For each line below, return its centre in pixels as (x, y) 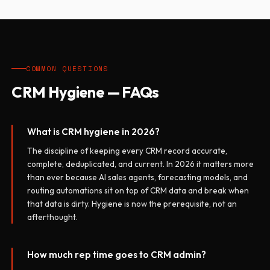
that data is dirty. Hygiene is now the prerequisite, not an (132, 204)
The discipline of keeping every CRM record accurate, (127, 151)
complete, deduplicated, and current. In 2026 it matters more (141, 164)
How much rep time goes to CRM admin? (117, 255)
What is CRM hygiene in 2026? (94, 132)
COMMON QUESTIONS (67, 69)
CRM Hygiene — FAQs (85, 92)
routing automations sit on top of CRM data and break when (138, 191)
